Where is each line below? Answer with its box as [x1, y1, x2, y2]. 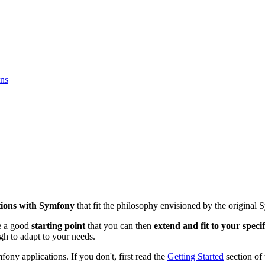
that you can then [85, 221, 154, 231]
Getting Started [167, 251, 224, 262]
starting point [31, 221, 85, 231]
